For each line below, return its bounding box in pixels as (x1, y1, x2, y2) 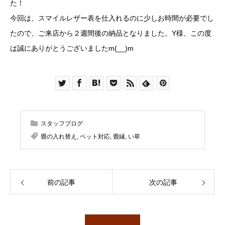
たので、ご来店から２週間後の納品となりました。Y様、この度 (10, 29, 211, 37)
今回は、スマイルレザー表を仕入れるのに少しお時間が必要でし (10, 14, 214, 22)
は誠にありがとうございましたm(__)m (10, 44, 134, 52)
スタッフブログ (41, 120, 83, 127)
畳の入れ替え (41, 133, 77, 140)
